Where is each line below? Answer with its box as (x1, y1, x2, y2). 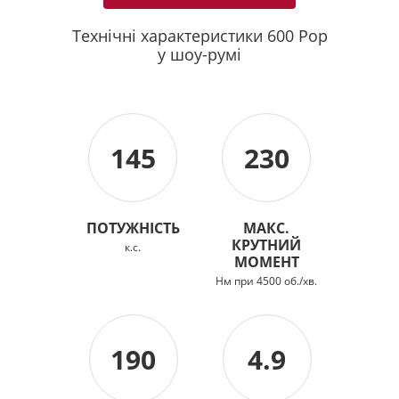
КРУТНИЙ (232, 235, 301, 255)
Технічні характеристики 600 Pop (71, 25, 328, 46)
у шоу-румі (158, 44, 241, 65)
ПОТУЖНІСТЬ (85, 218, 180, 238)
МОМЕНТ (233, 252, 299, 272)
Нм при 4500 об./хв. (216, 273, 317, 289)
